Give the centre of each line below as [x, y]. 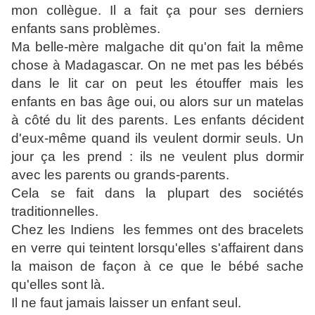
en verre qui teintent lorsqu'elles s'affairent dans [157, 248]
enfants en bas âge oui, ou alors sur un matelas [157, 102]
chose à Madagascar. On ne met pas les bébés [157, 65]
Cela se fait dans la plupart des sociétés [157, 193]
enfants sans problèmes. [86, 29]
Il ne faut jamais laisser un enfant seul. [126, 303]
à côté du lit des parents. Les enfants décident [157, 120]
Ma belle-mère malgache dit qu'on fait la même [157, 47]
